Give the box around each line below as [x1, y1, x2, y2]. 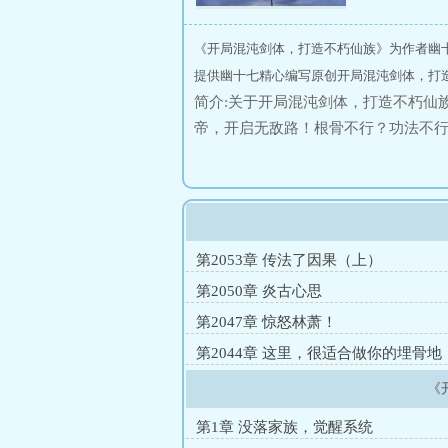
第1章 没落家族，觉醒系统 [196, 419, 373, 435]
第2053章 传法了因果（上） [196, 252, 382, 268]
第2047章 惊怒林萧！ [196, 314, 337, 330]
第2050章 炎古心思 [196, 283, 322, 299]
